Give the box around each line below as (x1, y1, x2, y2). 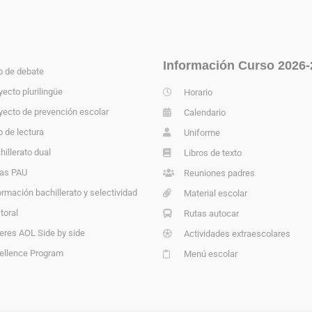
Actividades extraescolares (184, 228, 291, 240)
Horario (184, 87, 213, 98)
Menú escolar (184, 249, 238, 260)
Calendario (184, 107, 226, 118)
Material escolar (184, 188, 248, 199)
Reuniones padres (184, 168, 256, 179)
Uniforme (184, 127, 221, 139)
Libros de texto (184, 148, 242, 159)
